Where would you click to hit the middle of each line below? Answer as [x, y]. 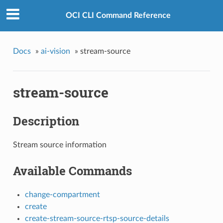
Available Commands [72, 170]
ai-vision [55, 51]
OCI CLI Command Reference [118, 16]
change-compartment [62, 194]
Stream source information [59, 145]
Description [46, 121]
